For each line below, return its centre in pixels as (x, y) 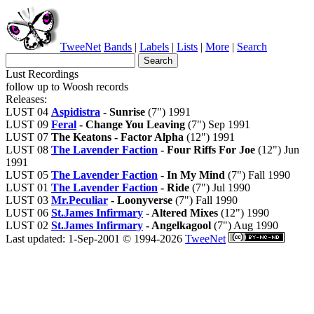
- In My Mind (191, 175)
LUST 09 (28, 124)
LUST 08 (28, 150)
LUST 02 (28, 225)
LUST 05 (28, 175)
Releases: (26, 99)
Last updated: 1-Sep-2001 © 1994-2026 (95, 239)
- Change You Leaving (131, 124)
